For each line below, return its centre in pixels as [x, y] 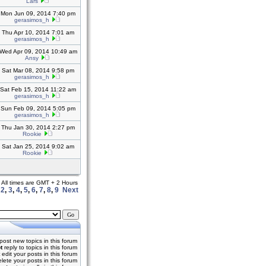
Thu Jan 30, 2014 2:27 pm [38, 127]
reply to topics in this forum [40, 247]
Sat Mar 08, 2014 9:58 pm [38, 70]
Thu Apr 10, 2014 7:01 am [38, 32]
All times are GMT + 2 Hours [39, 183]
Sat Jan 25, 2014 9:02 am [38, 146]
